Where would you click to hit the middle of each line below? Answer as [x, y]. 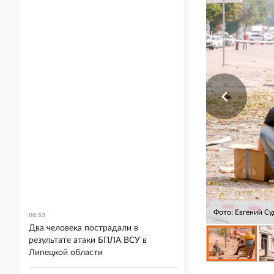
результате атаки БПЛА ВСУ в [88, 240]
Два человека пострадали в [83, 228]
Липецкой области [66, 253]
